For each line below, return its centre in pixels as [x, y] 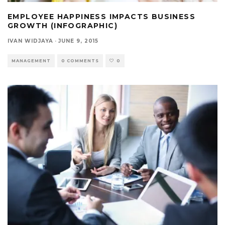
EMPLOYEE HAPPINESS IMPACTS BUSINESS [101, 17]
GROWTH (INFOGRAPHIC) [63, 26]
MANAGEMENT [31, 61]
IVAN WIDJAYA [30, 41]
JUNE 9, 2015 [78, 41]
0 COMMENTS [80, 61]
